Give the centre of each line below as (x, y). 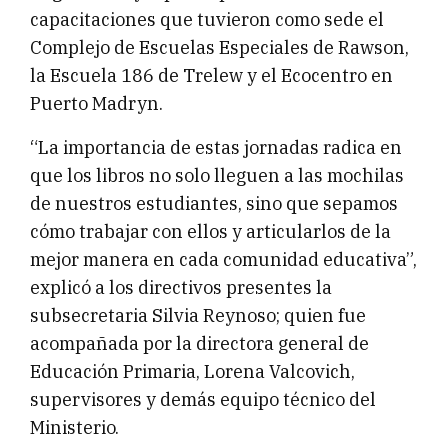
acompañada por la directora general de (199, 344)
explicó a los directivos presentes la (181, 288)
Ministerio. (74, 428)
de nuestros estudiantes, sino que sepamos (214, 204)
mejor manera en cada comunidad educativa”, (223, 260)
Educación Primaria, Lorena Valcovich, (192, 372)
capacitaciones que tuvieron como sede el (207, 20)
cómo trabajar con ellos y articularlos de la (210, 232)
